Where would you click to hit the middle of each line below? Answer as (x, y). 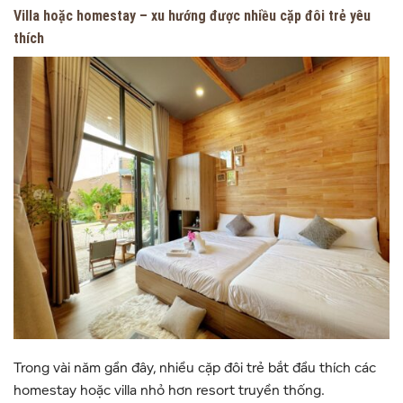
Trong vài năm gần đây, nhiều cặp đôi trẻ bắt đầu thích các (195, 368)
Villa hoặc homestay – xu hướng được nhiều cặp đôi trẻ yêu (192, 15)
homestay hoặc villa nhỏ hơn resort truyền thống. (169, 391)
